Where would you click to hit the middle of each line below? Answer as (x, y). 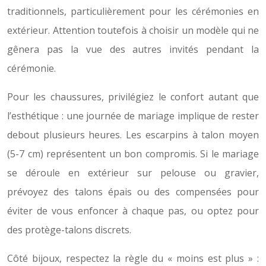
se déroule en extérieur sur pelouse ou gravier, (133, 173)
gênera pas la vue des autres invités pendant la (133, 50)
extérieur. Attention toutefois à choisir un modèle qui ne (133, 31)
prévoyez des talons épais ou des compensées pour (133, 192)
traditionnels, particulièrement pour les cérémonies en (133, 12)
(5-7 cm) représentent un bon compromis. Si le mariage (133, 154)
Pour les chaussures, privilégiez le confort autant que (133, 97)
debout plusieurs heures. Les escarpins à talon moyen (133, 135)
